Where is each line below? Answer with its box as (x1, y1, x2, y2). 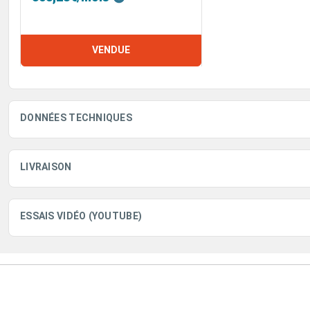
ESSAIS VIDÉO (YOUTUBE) (20, 210, 143, 221)
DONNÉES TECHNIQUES (20, 111, 133, 123)
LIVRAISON (20, 161, 72, 172)
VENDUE (92, 44, 131, 56)
